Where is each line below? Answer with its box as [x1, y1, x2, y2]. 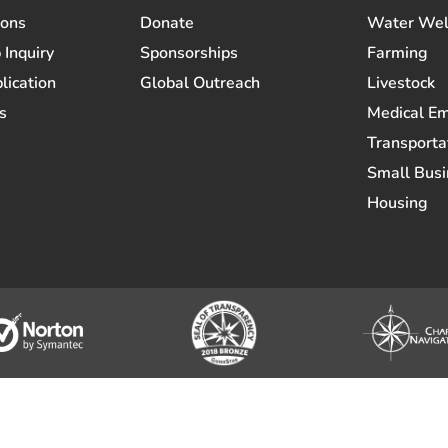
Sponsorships [140, 41, 239, 64]
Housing [366, 191, 428, 214]
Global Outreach [140, 71, 261, 94]
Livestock [366, 71, 435, 94]
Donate [140, 11, 195, 34]
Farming [366, 41, 428, 64]
